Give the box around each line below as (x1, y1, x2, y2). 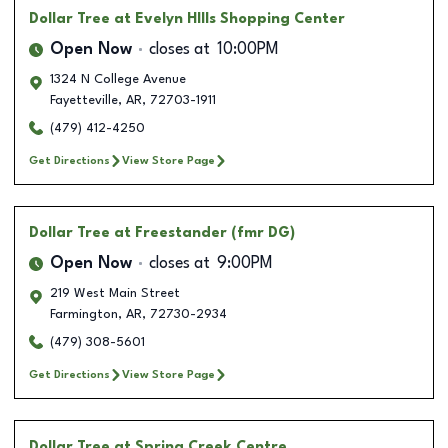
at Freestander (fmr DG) (114, 225, 295, 240)
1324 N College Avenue (50, 72, 186, 86)
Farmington (50, 307, 118, 321)
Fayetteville (50, 93, 118, 107)
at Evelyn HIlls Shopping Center (114, 11, 345, 26)
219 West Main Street (50, 286, 180, 300)
